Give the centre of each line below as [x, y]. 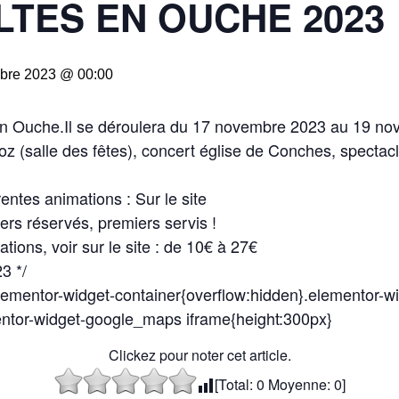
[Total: [235, 384]
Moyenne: [299, 384]
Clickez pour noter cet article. [199, 355]
